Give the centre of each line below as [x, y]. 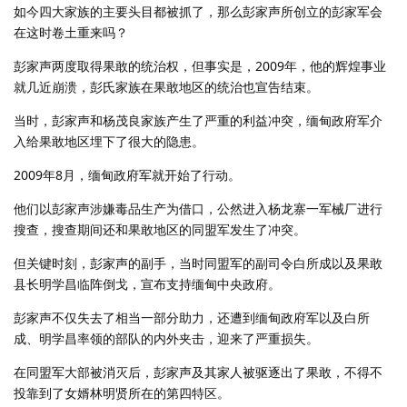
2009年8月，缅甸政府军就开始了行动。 [127, 174]
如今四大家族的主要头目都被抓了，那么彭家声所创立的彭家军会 [198, 11]
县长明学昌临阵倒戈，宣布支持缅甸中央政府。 [147, 283]
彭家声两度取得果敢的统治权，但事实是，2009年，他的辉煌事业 [200, 65]
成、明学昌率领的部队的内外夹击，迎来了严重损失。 [166, 338]
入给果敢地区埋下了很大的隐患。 [109, 141]
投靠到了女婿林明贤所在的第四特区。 [122, 392]
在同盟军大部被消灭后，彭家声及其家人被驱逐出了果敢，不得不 [198, 372]
